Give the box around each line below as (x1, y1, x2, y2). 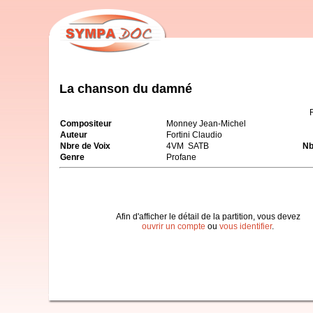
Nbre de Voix (60, 140, 110, 151)
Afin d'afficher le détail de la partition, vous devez (115, 211, 300, 221)
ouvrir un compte (142, 221, 205, 231)
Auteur (60, 129, 87, 140)
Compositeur (60, 118, 112, 129)
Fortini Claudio (166, 129, 222, 140)
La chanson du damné (59, 81, 192, 96)
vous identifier (219, 221, 272, 231)
